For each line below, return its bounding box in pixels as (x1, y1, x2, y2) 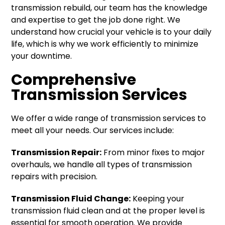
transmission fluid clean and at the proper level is (11, 204, 205, 216)
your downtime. (11, 50, 72, 62)
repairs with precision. (11, 170, 98, 182)
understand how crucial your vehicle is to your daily (11, 26, 212, 38)
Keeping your (131, 192, 185, 204)
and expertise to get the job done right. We (11, 14, 181, 26)
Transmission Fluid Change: (11, 192, 131, 204)
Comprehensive (11, 68, 137, 90)
